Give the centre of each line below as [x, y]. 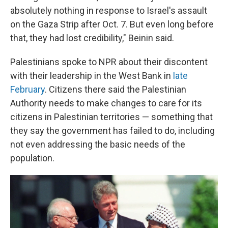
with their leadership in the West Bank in [92, 76]
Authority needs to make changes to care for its [106, 103]
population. [32, 158]
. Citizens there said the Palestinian [116, 89]
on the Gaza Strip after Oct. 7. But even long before [112, 24]
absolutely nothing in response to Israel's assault [109, 10]
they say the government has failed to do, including [112, 131]
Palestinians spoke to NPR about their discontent [109, 62]
